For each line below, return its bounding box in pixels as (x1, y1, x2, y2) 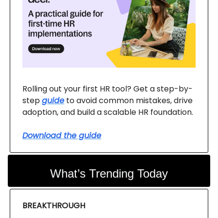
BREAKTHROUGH (22, 200, 85, 212)
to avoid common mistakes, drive (64, 95, 193, 107)
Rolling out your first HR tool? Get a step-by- (22, 83, 193, 95)
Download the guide (22, 130, 101, 142)
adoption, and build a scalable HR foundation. (22, 107, 193, 118)
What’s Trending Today (50, 167, 168, 181)
